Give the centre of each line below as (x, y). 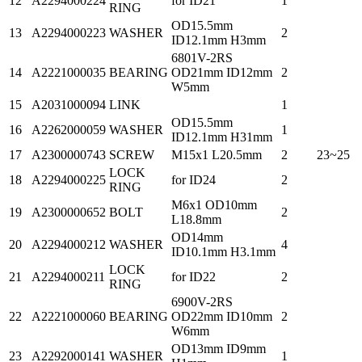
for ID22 (194, 276)
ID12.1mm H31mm (222, 137)
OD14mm (197, 237)
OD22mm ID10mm (222, 316)
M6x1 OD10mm (214, 204)
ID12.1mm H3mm (219, 40)
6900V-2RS (202, 301)
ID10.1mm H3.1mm (223, 251)
